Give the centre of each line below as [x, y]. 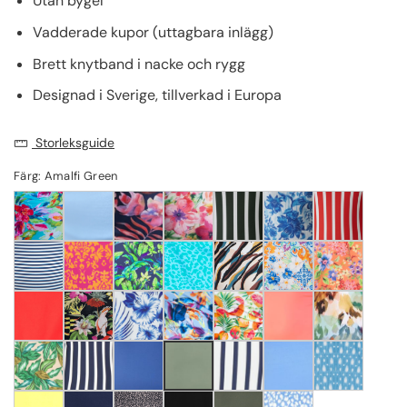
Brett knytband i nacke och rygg [139, 64]
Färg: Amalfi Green [66, 176]
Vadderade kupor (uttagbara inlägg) [153, 33]
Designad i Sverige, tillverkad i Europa [157, 95]
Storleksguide [73, 143]
